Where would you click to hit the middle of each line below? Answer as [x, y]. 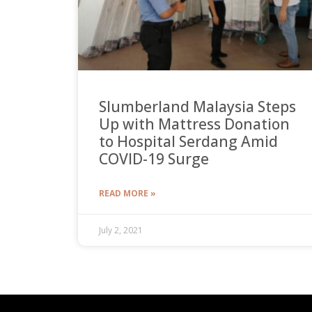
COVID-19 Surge [154, 159]
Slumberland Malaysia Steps [197, 107]
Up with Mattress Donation [194, 124]
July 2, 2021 [121, 231]
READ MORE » [127, 194]
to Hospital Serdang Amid [188, 142]
